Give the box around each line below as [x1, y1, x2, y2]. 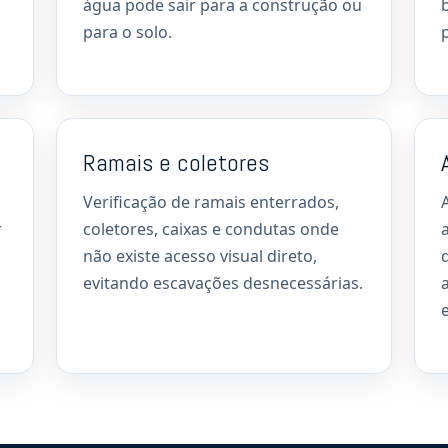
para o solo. [83, 21, 172, 43]
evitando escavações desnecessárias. [83, 272, 363, 294]
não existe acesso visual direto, [83, 245, 317, 267]
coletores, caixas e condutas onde [83, 218, 339, 240]
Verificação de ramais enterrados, [83, 191, 339, 213]
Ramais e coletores [83, 147, 269, 178]
